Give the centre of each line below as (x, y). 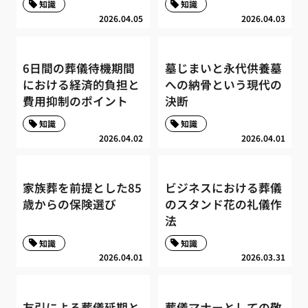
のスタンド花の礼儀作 (223, 205)
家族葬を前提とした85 (82, 188)
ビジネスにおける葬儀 (223, 188)
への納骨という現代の (223, 85)
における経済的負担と (81, 85)
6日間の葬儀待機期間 (79, 68)
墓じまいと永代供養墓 (223, 68)
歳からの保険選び (70, 205)
